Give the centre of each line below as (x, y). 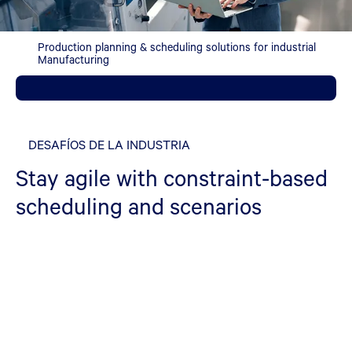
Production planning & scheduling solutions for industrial (177, 47)
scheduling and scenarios (139, 206)
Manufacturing (73, 59)
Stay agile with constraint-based (172, 178)
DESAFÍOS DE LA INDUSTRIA (109, 144)
